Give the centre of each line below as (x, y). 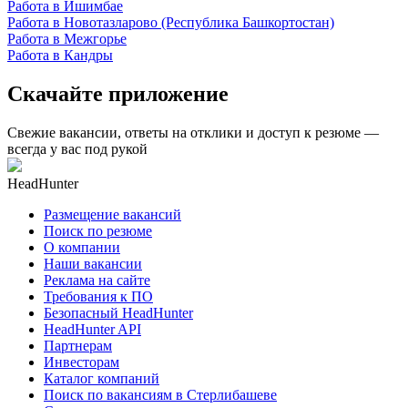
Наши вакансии (93, 263)
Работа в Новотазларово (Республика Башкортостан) (171, 22)
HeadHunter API (92, 329)
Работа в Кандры (60, 55)
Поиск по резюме (98, 230)
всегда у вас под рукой (77, 148)
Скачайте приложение (118, 93)
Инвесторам (82, 362)
